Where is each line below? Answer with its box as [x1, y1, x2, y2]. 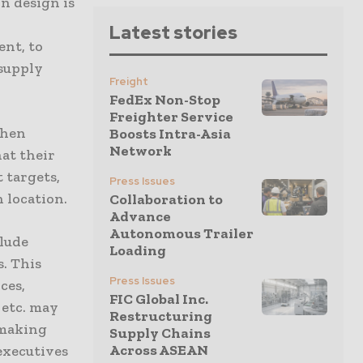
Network [109, 142, 172, 160]
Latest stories [109, 21, 237, 45]
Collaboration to [109, 190, 223, 208]
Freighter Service [109, 108, 233, 126]
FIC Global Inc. [109, 290, 208, 308]
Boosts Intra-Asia [109, 125, 231, 143]
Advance [109, 207, 171, 225]
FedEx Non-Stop [109, 91, 220, 109]
